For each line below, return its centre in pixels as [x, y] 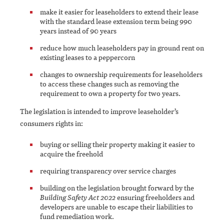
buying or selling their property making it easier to [117, 144]
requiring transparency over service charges [108, 171]
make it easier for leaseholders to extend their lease [119, 12]
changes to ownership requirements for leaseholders [121, 74]
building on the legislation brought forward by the [117, 188]
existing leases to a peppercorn [87, 57]
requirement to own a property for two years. [110, 93]
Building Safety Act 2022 [78, 197]
